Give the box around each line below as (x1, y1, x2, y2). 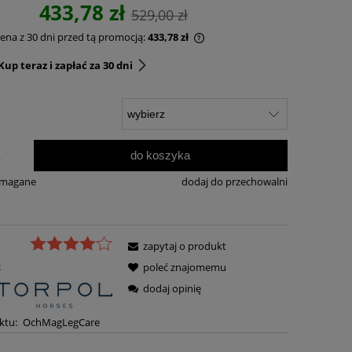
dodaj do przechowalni (181, 174, 288, 189)
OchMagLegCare (22, 315, 100, 330)
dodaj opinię (143, 280, 202, 295)
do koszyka (130, 148, 191, 163)
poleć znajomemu (143, 259, 227, 274)
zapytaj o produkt (143, 238, 227, 253)
